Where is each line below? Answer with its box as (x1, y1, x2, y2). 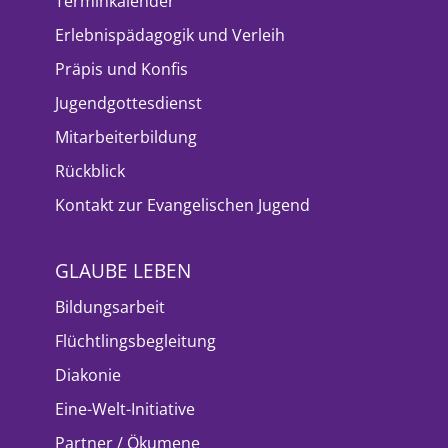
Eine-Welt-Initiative (55, 397, 195, 420)
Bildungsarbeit (55, 295, 165, 318)
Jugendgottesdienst (55, 91, 202, 114)
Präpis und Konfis (55, 57, 188, 80)
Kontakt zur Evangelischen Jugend (55, 193, 310, 216)
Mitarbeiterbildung (55, 125, 197, 148)
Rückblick (55, 159, 125, 182)
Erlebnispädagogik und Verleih (55, 23, 285, 46)
